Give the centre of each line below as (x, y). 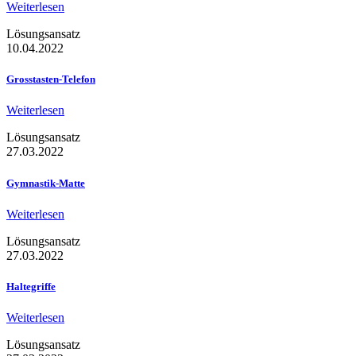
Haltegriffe (31, 286)
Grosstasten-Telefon (51, 79)
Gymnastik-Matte (46, 183)
